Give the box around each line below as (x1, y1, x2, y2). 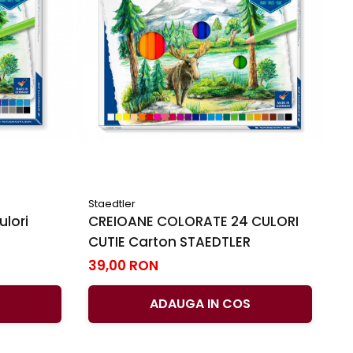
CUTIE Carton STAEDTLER (88, 232, 251, 251)
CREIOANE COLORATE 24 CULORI (88, 211, 299, 231)
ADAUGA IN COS (150, 294, 251, 313)
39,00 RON (88, 255, 158, 275)
